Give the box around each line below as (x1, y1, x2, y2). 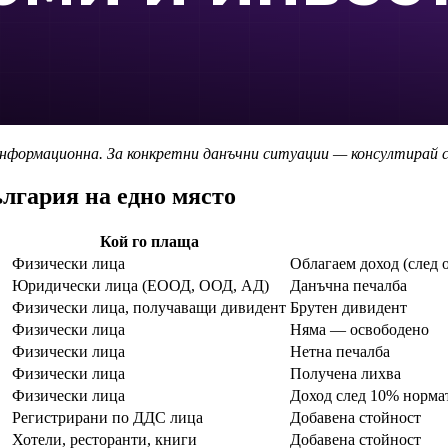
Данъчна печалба (290, 276, 407, 294)
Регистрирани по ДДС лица (12, 408, 203, 426)
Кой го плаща (99, 232, 199, 250)
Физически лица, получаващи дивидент (12, 298, 286, 316)
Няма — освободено (290, 320, 429, 338)
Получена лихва (290, 364, 401, 382)
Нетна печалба (290, 342, 390, 360)
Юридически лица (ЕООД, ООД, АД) (12, 276, 269, 294)
